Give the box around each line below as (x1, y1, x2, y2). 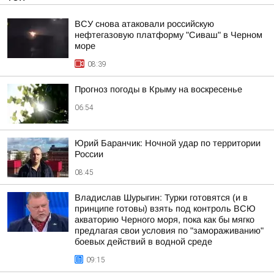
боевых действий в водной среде (75, 236, 212, 246)
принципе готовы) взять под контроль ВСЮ (75, 203, 256, 213)
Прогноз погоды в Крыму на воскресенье (75, 84, 242, 94)
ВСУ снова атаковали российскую (75, 18, 214, 29)
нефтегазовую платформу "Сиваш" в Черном (75, 29, 262, 40)
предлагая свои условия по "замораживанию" (75, 225, 264, 235)
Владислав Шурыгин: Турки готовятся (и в (75, 192, 248, 202)
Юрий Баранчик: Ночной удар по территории (75, 138, 261, 148)
